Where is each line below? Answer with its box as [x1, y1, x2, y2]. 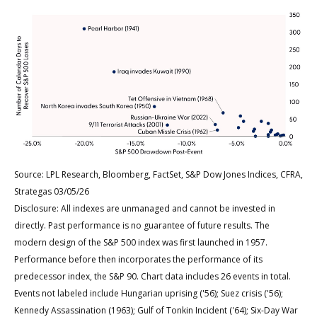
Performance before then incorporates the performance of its [14, 253, 263, 266]
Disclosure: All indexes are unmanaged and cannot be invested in [14, 202, 275, 215]
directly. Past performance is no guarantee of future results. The [14, 219, 270, 232]
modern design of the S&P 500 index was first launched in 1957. [14, 236, 267, 249]
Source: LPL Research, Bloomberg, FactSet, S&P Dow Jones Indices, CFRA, [14, 168, 303, 181]
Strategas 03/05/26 [14, 185, 89, 198]
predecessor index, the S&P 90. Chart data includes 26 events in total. [14, 270, 291, 283]
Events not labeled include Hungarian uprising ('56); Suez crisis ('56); [14, 287, 283, 300]
